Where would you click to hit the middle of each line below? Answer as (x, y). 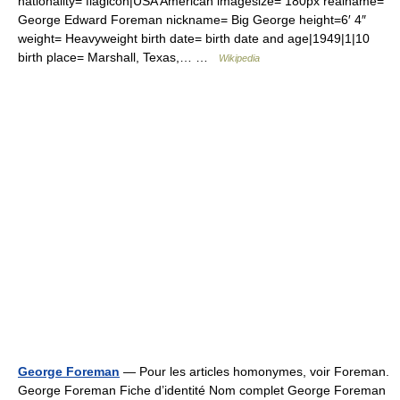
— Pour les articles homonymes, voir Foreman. (254, 371)
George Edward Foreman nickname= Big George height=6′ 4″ (192, 20)
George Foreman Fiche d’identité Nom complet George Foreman (202, 390)
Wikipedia (239, 58)
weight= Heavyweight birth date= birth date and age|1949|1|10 (194, 38)
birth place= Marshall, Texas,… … (118, 57)
